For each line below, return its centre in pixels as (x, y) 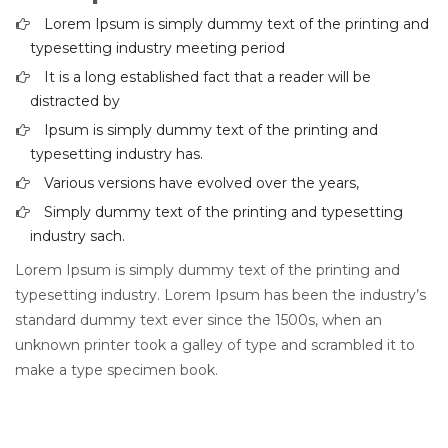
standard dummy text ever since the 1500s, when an (198, 320)
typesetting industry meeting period (157, 48)
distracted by (75, 101)
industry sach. (77, 236)
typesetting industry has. (116, 154)
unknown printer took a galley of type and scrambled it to (215, 345)
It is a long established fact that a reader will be (207, 77)
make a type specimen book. (116, 370)
